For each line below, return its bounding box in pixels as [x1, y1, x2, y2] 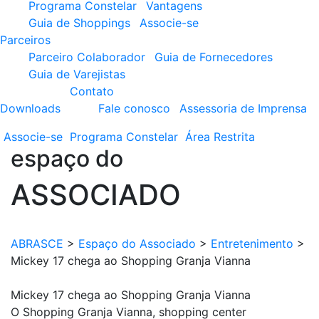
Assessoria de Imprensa [179, 101, 307, 115]
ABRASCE [11, 236, 63, 251]
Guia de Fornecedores [155, 50, 273, 64]
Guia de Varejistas [28, 67, 125, 81]
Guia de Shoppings [28, 16, 130, 30]
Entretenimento [211, 236, 293, 251]
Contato [70, 84, 114, 98]
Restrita [214, 130, 255, 144]
